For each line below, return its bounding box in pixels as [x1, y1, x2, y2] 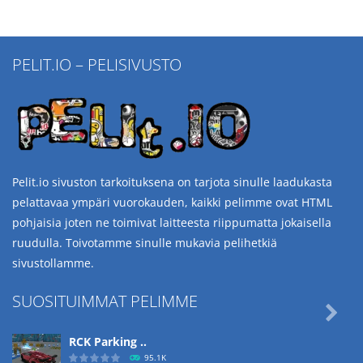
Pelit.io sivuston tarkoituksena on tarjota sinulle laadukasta [12, 174, 332, 190]
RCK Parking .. [69, 334, 147, 350]
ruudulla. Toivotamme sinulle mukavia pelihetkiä [12, 235, 277, 251]
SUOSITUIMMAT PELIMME [12, 290, 198, 313]
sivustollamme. [12, 255, 94, 271]
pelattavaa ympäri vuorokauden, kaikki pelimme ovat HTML [12, 194, 332, 211]
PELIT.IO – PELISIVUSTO [12, 53, 181, 76]
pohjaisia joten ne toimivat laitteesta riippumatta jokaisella [12, 215, 331, 231]
